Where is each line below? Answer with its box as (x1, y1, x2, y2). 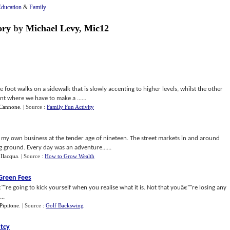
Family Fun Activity (47, 104, 94, 110)
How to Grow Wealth (45, 153, 94, 159)
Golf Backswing (46, 202, 84, 208)
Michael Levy (26, 23, 79, 33)
